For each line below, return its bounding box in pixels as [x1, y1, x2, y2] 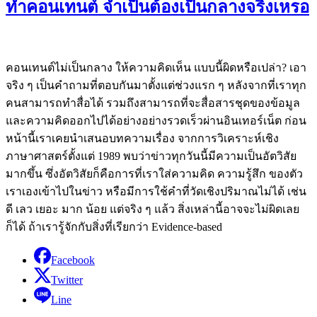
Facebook [51, 253, 95, 266]
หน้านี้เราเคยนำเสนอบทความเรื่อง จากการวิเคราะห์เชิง [6, 132, 279, 144]
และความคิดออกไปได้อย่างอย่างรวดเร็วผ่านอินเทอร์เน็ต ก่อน [6, 114, 306, 127]
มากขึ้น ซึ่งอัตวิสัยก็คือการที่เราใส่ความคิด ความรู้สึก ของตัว [6, 167, 303, 180]
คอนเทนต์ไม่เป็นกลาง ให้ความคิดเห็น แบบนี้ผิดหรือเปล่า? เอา [6, 61, 306, 74]
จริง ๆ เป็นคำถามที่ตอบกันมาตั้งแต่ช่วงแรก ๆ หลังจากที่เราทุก [6, 79, 306, 91]
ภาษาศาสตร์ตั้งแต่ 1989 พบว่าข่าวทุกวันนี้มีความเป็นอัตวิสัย [6, 149, 296, 162]
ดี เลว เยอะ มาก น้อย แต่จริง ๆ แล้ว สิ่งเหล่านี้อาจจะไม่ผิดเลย [6, 202, 299, 215]
